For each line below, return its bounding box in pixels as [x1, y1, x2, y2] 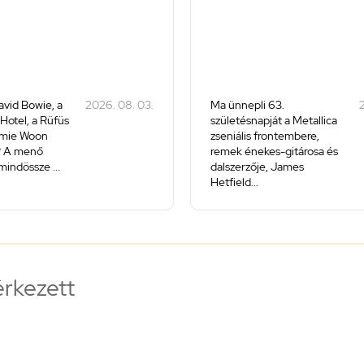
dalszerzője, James [210, 159, 304, 175]
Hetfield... [210, 175, 258, 190]
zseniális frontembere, [210, 128, 319, 144]
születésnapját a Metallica [210, 113, 337, 128]
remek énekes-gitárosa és [210, 144, 338, 159]
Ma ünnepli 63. [210, 97, 284, 113]
